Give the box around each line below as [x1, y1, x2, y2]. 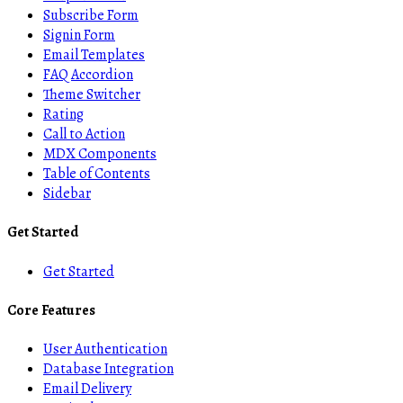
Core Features [7, 300, 95, 320]
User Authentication [43, 339, 167, 360]
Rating [43, 104, 84, 125]
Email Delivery [43, 379, 131, 399]
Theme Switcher [43, 85, 140, 105]
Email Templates [43, 45, 145, 66]
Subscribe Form [43, 5, 139, 26]
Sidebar [43, 184, 91, 204]
